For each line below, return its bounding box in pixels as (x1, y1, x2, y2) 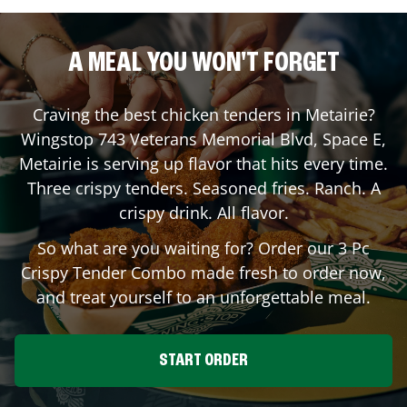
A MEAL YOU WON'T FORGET (67, 48, 340, 78)
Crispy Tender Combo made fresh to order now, (21, 261, 386, 283)
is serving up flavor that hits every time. (82, 152, 388, 174)
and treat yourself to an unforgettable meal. (36, 285, 371, 308)
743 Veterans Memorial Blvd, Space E (98, 127, 382, 150)
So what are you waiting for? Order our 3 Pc (37, 236, 370, 259)
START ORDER (159, 351, 248, 370)
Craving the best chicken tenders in (32, 103, 305, 125)
